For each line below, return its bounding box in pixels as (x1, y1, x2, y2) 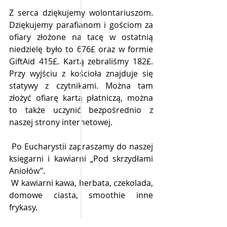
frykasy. (9, 201, 40, 213)
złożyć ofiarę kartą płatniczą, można (9, 92, 153, 103)
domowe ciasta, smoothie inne (9, 189, 153, 201)
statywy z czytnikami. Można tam (9, 80, 153, 91)
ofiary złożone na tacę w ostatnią (9, 31, 153, 43)
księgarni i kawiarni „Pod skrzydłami (9, 153, 153, 164)
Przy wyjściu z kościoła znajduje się (9, 67, 153, 79)
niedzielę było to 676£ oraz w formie (9, 43, 153, 55)
